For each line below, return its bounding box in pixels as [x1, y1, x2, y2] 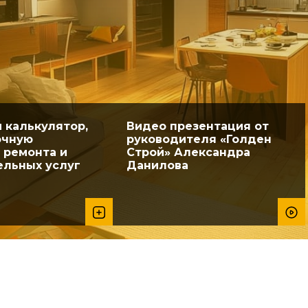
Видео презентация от [126, 120, 269, 133]
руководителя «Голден [126, 133, 272, 146]
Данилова [126, 159, 188, 172]
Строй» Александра [126, 146, 250, 159]
